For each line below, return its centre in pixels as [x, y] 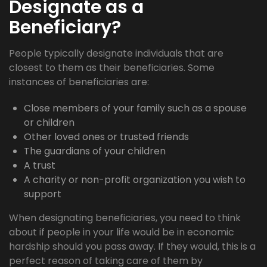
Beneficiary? [65, 28]
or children [49, 123]
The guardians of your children [95, 151]
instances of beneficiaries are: [79, 82]
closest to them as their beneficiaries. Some [112, 68]
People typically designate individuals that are [116, 54]
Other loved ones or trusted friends [106, 137]
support [43, 194]
